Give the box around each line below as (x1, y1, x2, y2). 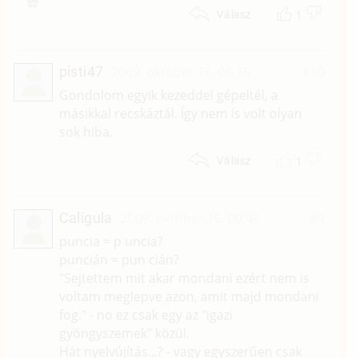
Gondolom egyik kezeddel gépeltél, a (58, 86, 278, 104)
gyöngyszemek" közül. (58, 324, 189, 343)
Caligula (58, 209, 113, 227)
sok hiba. (58, 122, 113, 141)
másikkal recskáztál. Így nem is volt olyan (58, 104, 302, 122)
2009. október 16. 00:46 (120, 209, 260, 228)
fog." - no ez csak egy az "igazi (58, 306, 233, 324)
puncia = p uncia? (58, 233, 163, 251)
